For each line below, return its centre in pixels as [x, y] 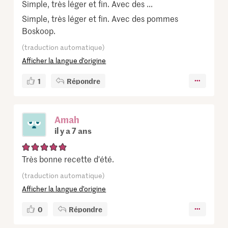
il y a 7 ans [73, 130]
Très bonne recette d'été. [68, 159]
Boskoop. [39, 30]
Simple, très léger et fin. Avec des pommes [100, 18]
